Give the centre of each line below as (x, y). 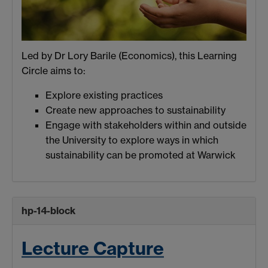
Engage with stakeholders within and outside (146, 125)
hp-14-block (48, 211)
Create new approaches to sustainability (135, 110)
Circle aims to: (54, 70)
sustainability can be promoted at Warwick (141, 155)
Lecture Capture (93, 249)
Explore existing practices (104, 95)
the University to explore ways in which (132, 140)
